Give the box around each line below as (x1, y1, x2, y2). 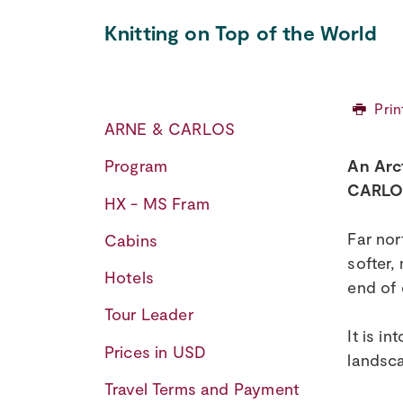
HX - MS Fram (103, 193, 210, 213)
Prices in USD (103, 341, 207, 362)
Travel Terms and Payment (103, 378, 300, 399)
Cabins (103, 229, 157, 250)
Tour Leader (103, 304, 193, 325)
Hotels (103, 267, 154, 288)
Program (103, 156, 168, 176)
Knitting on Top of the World (103, 19, 377, 45)
